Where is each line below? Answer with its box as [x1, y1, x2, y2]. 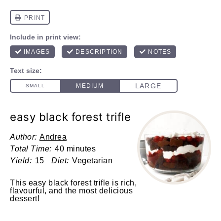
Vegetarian [72, 156, 112, 165]
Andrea [39, 133, 67, 141]
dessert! [10, 194, 39, 203]
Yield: [10, 156, 32, 165]
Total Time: [10, 145, 52, 153]
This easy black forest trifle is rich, [10, 179, 137, 187]
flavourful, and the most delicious [10, 186, 133, 195]
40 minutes [55, 145, 96, 153]
